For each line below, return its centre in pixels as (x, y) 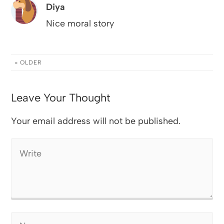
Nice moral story (80, 24)
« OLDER (29, 63)
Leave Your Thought (61, 97)
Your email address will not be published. (96, 121)
